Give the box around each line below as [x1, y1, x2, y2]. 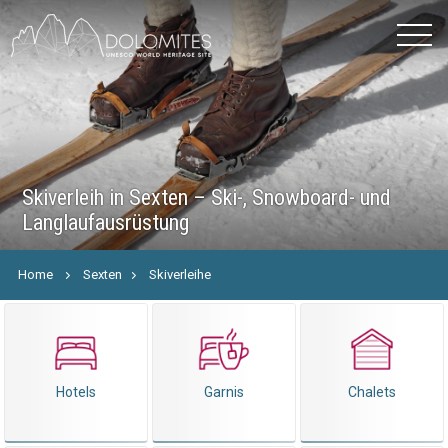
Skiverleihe [149, 267, 212, 282]
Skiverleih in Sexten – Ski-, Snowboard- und [22, 185, 392, 210]
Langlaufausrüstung [22, 210, 190, 235]
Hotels [55, 384, 96, 400]
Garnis [203, 384, 244, 400]
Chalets [348, 384, 397, 400]
